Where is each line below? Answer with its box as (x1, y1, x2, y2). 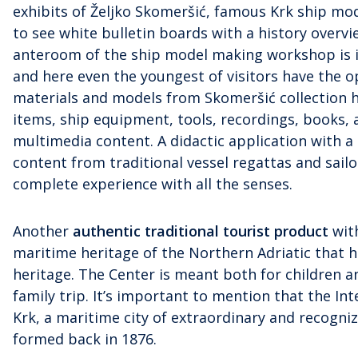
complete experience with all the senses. (13, 173, 292, 193)
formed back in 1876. (13, 328, 157, 348)
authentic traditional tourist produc (73, 221, 322, 241)
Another (13, 221, 73, 241)
